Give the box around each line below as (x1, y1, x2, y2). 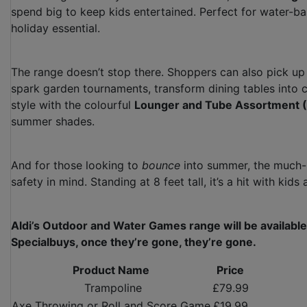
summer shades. (11, 114, 95, 129)
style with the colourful (11, 98, 134, 112)
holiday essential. (11, 21, 100, 36)
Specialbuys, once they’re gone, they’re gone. (11, 235, 256, 249)
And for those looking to (11, 158, 142, 173)
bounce (142, 158, 180, 173)
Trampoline (80, 281, 142, 295)
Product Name (73, 263, 149, 278)
